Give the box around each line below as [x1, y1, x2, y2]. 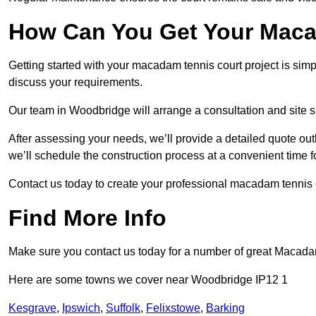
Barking [206, 302, 245, 315]
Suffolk [106, 302, 140, 315]
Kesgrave [8, 302, 56, 315]
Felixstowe [146, 302, 200, 315]
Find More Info [8, 205, 166, 231]
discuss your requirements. [8, 76, 142, 89]
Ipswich [62, 302, 100, 315]
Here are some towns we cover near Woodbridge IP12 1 [8, 274, 288, 286]
